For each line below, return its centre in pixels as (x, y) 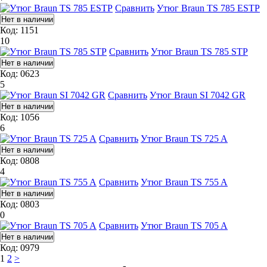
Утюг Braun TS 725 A (184, 138)
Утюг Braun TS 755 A (184, 182)
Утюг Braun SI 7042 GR (198, 95)
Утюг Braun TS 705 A (184, 225)
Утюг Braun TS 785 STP (199, 51)
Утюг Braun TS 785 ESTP (208, 8)
